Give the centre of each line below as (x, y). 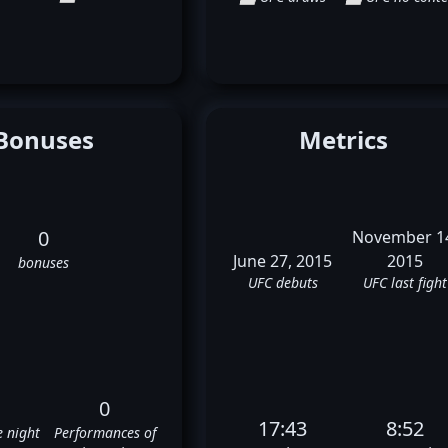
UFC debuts (282, 283)
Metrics (344, 140)
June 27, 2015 (283, 261)
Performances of (104, 432)
